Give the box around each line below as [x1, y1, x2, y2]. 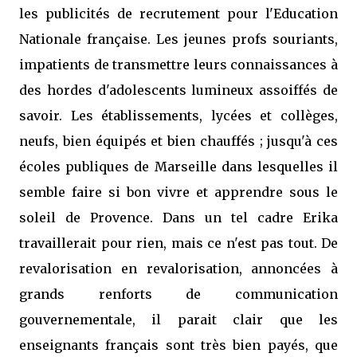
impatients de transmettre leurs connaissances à [19, 57, 338, 73]
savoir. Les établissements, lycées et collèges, [19, 108, 338, 124]
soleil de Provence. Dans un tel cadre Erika [19, 210, 338, 226]
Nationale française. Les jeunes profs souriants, [19, 31, 338, 47]
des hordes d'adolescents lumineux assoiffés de [19, 82, 338, 98]
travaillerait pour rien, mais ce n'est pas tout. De [19, 235, 338, 251]
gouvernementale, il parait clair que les [19, 312, 338, 328]
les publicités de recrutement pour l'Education [19, 6, 338, 22]
